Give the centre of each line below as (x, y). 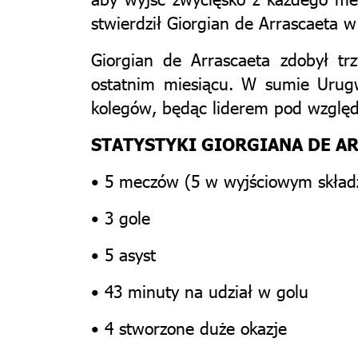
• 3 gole (121, 217)
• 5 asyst (123, 254)
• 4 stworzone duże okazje (189, 327)
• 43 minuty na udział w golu (200, 290)
